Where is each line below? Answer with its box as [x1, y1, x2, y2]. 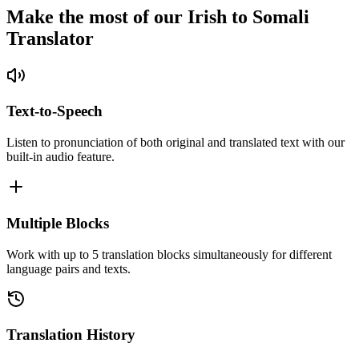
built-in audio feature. [6, 150, 115, 164]
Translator [6, 27, 94, 49]
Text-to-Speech [6, 103, 103, 120]
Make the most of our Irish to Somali [6, 6, 309, 27]
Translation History [6, 326, 135, 344]
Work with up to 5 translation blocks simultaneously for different [6, 247, 332, 261]
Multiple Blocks [6, 214, 109, 232]
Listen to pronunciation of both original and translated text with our [6, 135, 345, 150]
